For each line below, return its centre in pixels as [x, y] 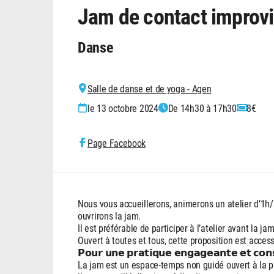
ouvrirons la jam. [109, 215]
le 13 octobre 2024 [123, 108]
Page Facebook [117, 143]
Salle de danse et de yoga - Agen [150, 88]
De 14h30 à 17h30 [202, 108]
